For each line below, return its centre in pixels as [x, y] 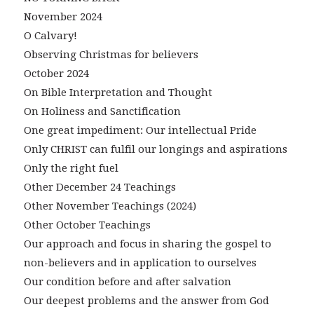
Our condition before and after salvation [127, 282]
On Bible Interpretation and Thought [118, 93]
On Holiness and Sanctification [102, 112]
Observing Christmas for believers [111, 55]
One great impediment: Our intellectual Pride [140, 131]
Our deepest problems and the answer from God [146, 301]
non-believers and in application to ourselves [140, 263]
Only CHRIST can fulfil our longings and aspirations [155, 150]
